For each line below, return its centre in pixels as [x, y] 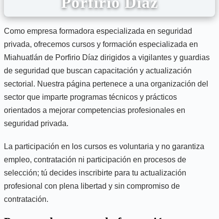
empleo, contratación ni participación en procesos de [95, 160]
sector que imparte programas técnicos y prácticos [90, 97]
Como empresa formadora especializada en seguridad [98, 31]
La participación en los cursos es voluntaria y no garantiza [104, 146]
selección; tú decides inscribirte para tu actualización [95, 173]
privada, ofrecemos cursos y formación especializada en [101, 44]
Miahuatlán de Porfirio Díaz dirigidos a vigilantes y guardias [107, 57]
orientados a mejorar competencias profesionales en [95, 110]
